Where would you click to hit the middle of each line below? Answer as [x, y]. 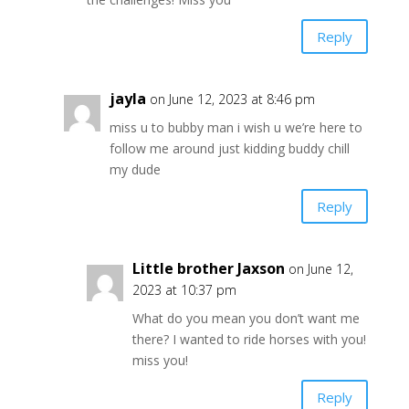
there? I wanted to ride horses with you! [249, 340]
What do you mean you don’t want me [246, 319]
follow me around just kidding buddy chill [229, 149]
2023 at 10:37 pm [184, 290]
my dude [135, 170]
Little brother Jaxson [208, 269]
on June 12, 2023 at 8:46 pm [232, 100]
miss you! [160, 361]
